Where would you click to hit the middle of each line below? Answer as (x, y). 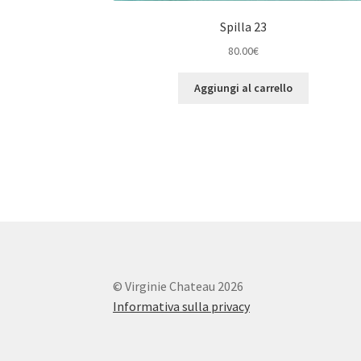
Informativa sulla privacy (182, 307)
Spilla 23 (243, 27)
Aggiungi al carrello (243, 88)
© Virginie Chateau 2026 (178, 286)
